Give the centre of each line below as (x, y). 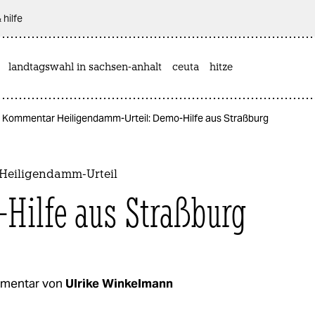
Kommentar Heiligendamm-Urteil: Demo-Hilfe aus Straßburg (135, 118)
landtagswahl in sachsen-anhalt (85, 67)
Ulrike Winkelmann (119, 283)
